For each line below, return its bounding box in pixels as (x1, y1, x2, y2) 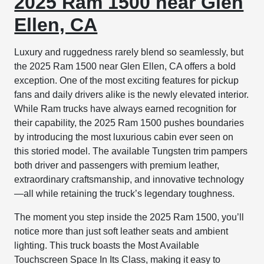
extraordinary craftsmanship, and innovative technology (14, 174, 245, 185)
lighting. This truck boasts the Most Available (14, 240, 200, 251)
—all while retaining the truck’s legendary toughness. (14, 189, 235, 199)
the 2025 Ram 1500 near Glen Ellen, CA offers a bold (14, 61, 236, 72)
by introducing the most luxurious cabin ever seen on (14, 132, 234, 143)
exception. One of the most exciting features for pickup (14, 75, 239, 86)
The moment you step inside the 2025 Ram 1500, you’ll (14, 212, 245, 223)
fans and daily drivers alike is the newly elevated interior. (14, 90, 249, 100)
